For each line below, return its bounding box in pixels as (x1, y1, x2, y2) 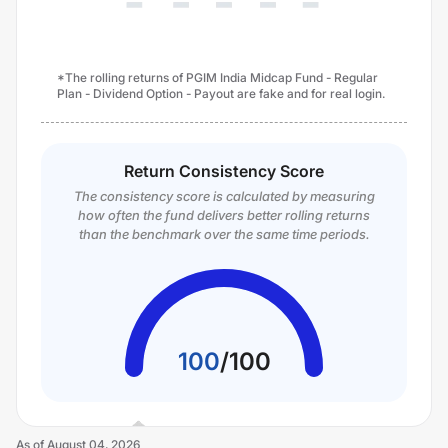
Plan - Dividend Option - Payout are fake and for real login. (57, 86, 385, 101)
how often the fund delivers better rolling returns (78, 207, 370, 223)
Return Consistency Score (124, 161, 324, 181)
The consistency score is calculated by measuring (73, 188, 375, 204)
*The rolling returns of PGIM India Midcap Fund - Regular (57, 70, 378, 85)
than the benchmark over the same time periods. (78, 226, 370, 242)
